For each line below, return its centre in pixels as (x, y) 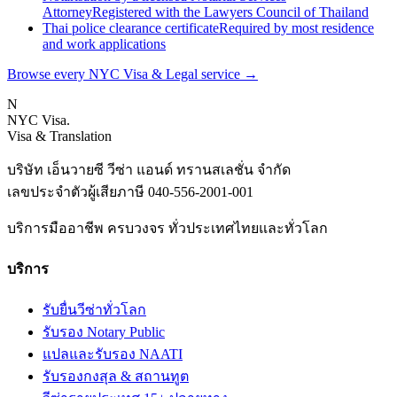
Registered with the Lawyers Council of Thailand (230, 12)
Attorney (67, 12)
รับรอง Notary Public (104, 332)
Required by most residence (296, 27)
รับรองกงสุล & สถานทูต (116, 377)
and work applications (104, 43)
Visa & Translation (59, 136)
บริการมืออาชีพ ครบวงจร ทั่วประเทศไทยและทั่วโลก (167, 228)
